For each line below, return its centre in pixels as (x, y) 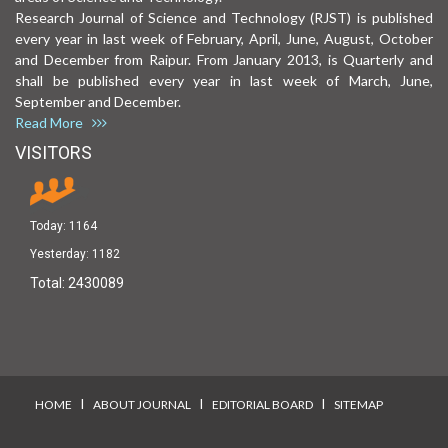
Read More (53, 122)
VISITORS (53, 152)
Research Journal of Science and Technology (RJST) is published (224, 17)
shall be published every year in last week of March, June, (224, 80)
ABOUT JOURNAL (142, 404)
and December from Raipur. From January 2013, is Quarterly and (224, 59)
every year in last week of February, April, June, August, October (224, 38)
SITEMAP (358, 404)
